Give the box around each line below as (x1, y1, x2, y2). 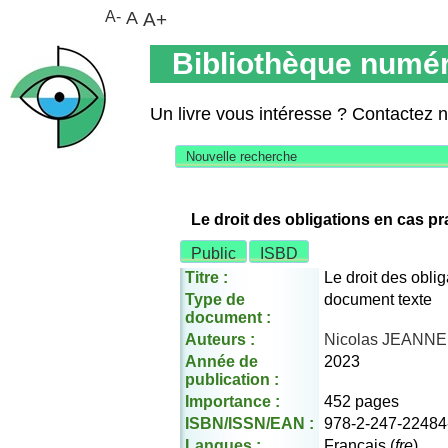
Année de (185, 353, 258, 370)
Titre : (185, 269, 228, 286)
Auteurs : (185, 331, 255, 348)
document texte (324, 291, 432, 308)
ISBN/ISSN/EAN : (185, 415, 314, 432)
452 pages (324, 393, 399, 410)
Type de (185, 291, 245, 308)
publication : (185, 371, 279, 388)
